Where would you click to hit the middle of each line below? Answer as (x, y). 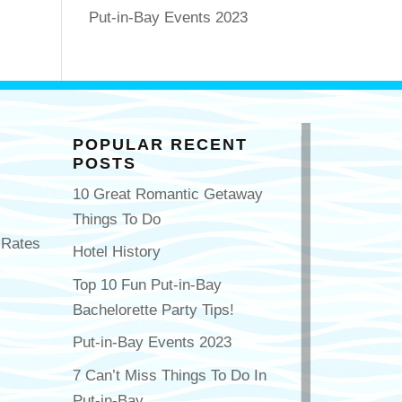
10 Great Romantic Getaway (168, 194)
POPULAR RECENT (161, 144)
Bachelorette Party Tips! (154, 310)
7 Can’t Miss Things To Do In (170, 375)
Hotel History (117, 252)
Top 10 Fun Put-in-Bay (148, 284)
